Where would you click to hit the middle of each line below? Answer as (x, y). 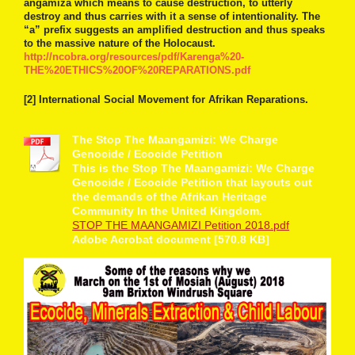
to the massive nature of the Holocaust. (120, 44)
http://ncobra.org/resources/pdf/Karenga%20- (134, 57)
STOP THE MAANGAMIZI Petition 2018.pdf (181, 225)
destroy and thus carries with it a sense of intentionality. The (172, 17)
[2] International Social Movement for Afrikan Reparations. (166, 99)
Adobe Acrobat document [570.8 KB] (171, 239)
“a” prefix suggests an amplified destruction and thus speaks (174, 30)
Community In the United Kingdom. (167, 210)
